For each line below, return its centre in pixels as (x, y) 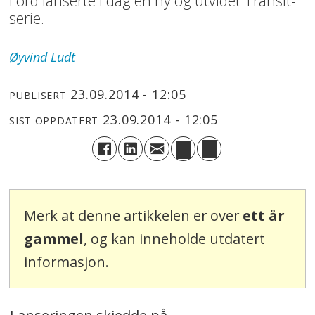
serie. (27, 18)
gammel (54, 239)
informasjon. (67, 262)
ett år (264, 216)
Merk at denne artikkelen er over (134, 216)
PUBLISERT (38, 95)
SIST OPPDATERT (54, 120)
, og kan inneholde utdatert (175, 239)
